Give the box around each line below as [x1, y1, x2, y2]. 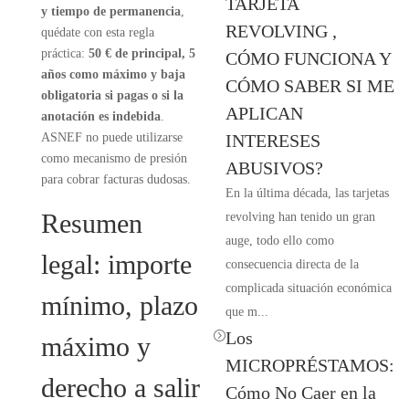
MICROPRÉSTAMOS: [225, 355, 394, 375]
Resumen [40, 208, 142, 238]
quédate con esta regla [40, 26, 154, 39]
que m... [225, 305, 268, 319]
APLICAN [225, 103, 303, 123]
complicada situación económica [225, 281, 392, 295]
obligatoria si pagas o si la [40, 89, 184, 102]
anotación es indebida [40, 110, 161, 123]
